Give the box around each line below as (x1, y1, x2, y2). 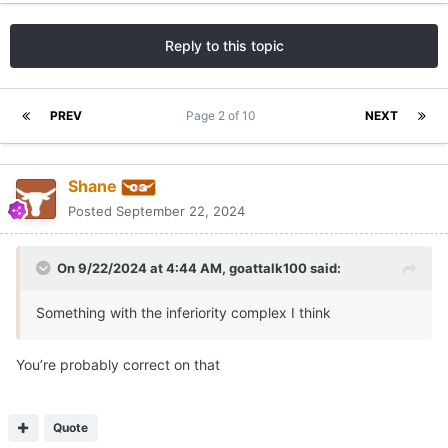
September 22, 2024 (116, 203, 245, 220)
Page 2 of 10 (185, 108, 262, 124)
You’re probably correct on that (16, 356, 224, 374)
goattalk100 (229, 260, 307, 277)
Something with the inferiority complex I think (36, 304, 331, 322)
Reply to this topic (164, 37, 284, 55)
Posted (68, 203, 116, 220)
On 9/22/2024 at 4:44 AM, (57, 260, 229, 277)
